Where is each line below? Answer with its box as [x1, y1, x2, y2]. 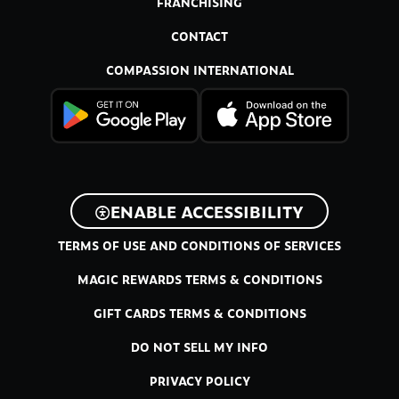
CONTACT [171, 28, 228, 45]
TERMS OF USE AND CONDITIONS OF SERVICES [58, 237, 341, 254]
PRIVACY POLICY [149, 372, 250, 389]
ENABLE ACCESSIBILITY [110, 199, 304, 223]
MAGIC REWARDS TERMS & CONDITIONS [77, 271, 322, 288]
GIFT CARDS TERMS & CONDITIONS [93, 305, 306, 322]
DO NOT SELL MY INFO [131, 338, 268, 355]
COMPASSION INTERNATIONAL [105, 61, 294, 79]
